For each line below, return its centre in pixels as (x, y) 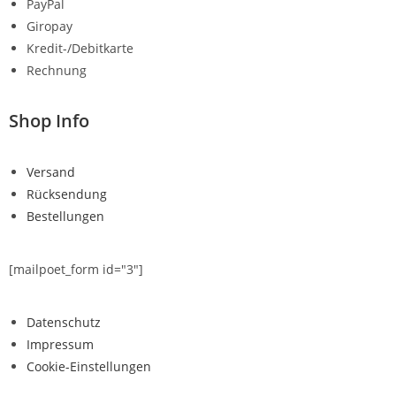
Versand (51, 171)
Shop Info (49, 120)
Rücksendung (67, 194)
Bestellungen (65, 216)
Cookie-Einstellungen (89, 366)
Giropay (49, 26)
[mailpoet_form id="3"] (76, 269)
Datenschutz (64, 322)
